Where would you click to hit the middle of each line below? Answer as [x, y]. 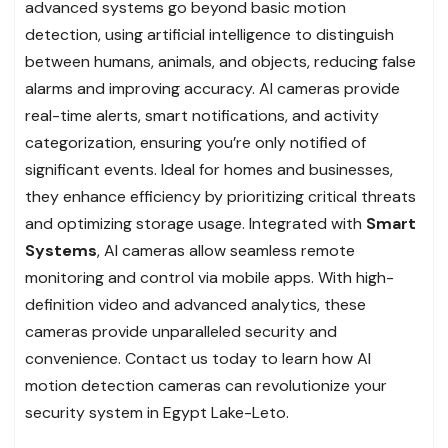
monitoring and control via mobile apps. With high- [209, 277]
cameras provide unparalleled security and [181, 331]
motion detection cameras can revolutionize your [206, 385]
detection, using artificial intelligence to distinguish [209, 34]
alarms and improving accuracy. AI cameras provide [212, 88]
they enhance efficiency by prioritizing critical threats [220, 196]
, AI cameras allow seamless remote [226, 250]
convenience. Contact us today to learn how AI [198, 358]
